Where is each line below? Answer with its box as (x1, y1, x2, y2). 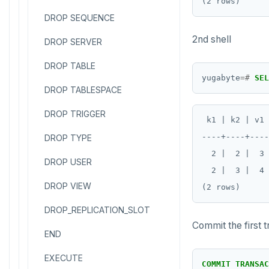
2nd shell (192, 34, 231, 45)
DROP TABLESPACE (44, 85, 122, 95)
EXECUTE (44, 253, 83, 263)
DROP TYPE (44, 133, 92, 143)
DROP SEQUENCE (44, 13, 115, 23)
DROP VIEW (44, 181, 91, 191)
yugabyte (202, 73, 240, 82)
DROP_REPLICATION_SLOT (44, 205, 150, 215)
